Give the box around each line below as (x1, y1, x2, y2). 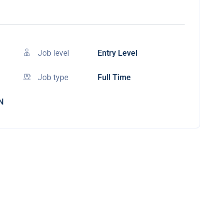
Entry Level (98, 48, 137, 58)
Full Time (98, 73, 131, 82)
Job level (38, 48, 69, 58)
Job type (38, 73, 68, 82)
